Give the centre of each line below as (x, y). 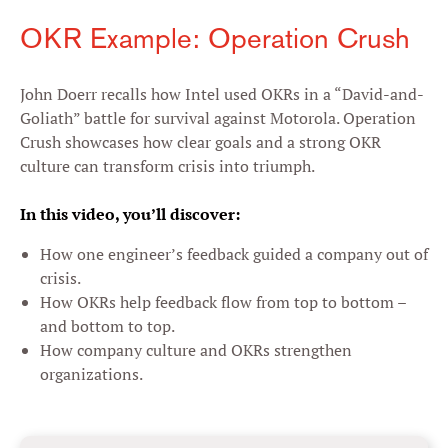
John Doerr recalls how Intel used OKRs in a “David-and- (222, 94)
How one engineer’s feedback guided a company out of (234, 254)
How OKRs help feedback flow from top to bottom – (223, 302)
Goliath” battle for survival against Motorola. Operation (218, 118)
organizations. (91, 374)
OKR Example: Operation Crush (215, 38)
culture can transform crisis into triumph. (167, 166)
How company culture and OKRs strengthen (196, 350)
